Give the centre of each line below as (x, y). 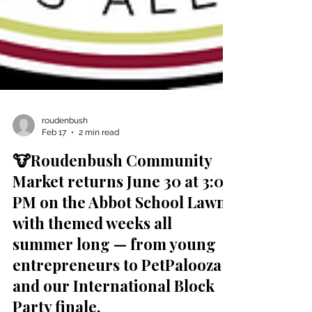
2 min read (99, 160)
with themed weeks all (92, 251)
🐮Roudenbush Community (112, 188)
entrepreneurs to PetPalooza (117, 292)
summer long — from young (114, 272)
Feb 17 (54, 160)
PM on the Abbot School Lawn (119, 230)
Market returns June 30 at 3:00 (123, 209)
